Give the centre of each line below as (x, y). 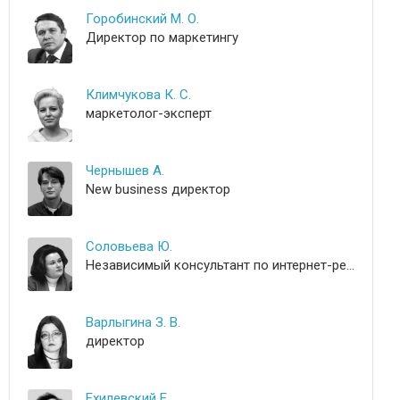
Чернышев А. (125, 171)
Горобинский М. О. (142, 19)
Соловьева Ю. (129, 246)
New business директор (158, 189)
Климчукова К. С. (138, 95)
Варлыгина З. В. (133, 322)
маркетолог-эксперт (149, 113)
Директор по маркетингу (162, 37)
